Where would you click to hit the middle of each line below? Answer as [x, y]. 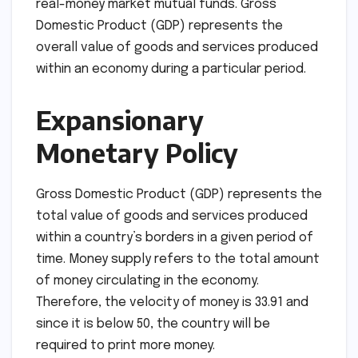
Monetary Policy [137, 152]
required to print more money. [125, 345]
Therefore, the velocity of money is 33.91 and [172, 302]
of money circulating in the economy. [147, 280]
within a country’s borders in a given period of [175, 237]
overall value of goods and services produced [177, 47]
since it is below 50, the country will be [153, 324]
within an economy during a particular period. [171, 69]
